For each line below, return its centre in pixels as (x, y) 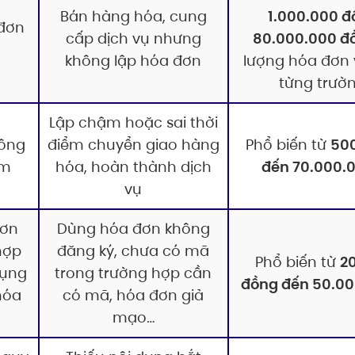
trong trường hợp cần (134, 273)
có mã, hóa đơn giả (134, 295)
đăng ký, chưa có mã (134, 250)
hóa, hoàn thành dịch (133, 166)
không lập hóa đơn (134, 60)
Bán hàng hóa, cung (133, 16)
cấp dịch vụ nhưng (133, 38)
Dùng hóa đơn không (133, 228)
